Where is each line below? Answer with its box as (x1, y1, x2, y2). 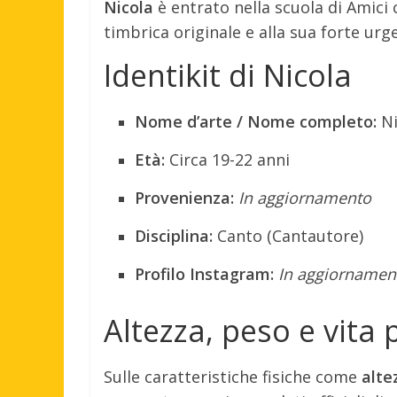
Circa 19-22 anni (165, 148, 290, 170)
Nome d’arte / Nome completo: (135, 110, 377, 132)
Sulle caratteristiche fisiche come (104, 365, 362, 387)
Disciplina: (135, 224, 213, 246)
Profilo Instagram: (135, 262, 274, 284)
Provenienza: (135, 186, 234, 208)
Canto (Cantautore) (213, 224, 363, 246)
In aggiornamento (238, 186, 371, 208)
